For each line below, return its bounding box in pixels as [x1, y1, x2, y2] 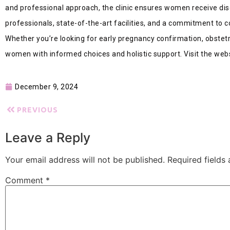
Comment [5, 175, 46, 185]
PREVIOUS [16, 105, 58, 114]
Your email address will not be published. [5, 154, 165, 165]
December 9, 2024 [15, 82, 78, 91]
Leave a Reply [5, 129, 90, 145]
